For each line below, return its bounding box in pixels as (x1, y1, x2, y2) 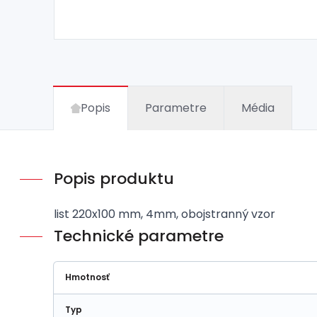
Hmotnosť (65, 271, 110, 283)
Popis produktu (54, 168, 174, 190)
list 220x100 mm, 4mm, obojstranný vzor (54, 206, 275, 222)
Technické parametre (54, 225, 224, 247)
